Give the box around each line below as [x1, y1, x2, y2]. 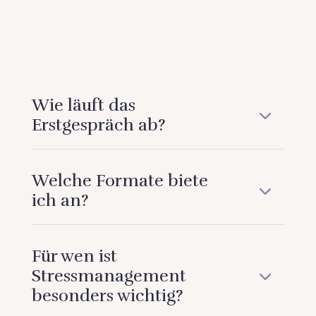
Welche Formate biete [31, 169, 208, 191]
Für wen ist [31, 245, 117, 267]
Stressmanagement [31, 265, 186, 286]
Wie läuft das [31, 94, 135, 116]
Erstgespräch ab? [31, 114, 166, 135]
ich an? [31, 189, 89, 211]
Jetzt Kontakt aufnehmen [47, 20, 178, 35]
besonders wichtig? [31, 284, 183, 306]
